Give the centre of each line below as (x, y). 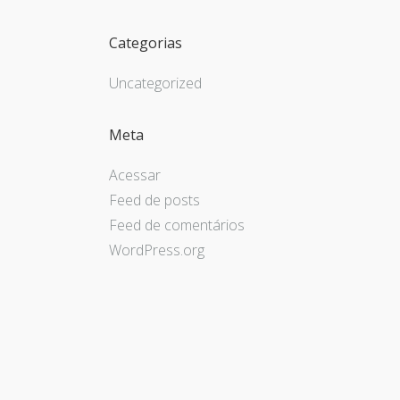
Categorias (146, 42)
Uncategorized (155, 83)
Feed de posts (154, 200)
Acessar (135, 175)
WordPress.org (157, 250)
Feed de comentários (177, 225)
